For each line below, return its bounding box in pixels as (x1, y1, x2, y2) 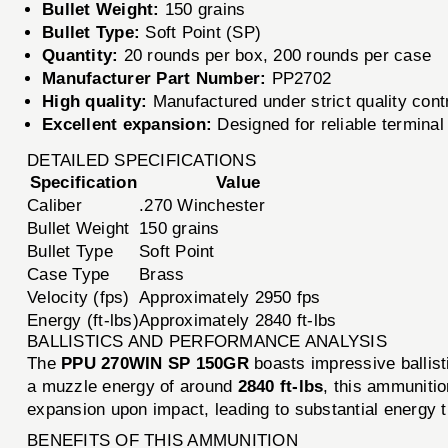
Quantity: (42, 45, 119, 65)
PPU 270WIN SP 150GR (61, 353, 249, 373)
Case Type (27, 264, 110, 284)
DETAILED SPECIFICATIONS (27, 150, 256, 170)
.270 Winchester (139, 195, 265, 215)
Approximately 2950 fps (139, 287, 321, 307)
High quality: (42, 91, 148, 111)
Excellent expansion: (42, 114, 213, 134)
